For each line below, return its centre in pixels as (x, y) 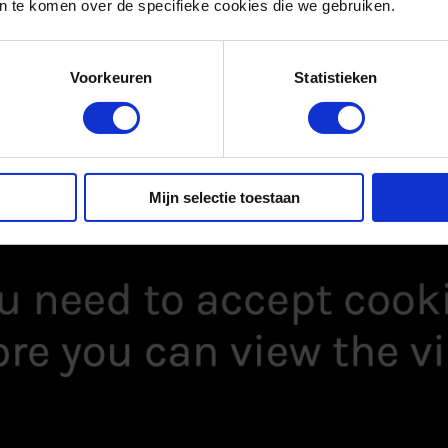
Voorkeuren (111, 77)
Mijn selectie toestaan (224, 197)
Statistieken (336, 77)
